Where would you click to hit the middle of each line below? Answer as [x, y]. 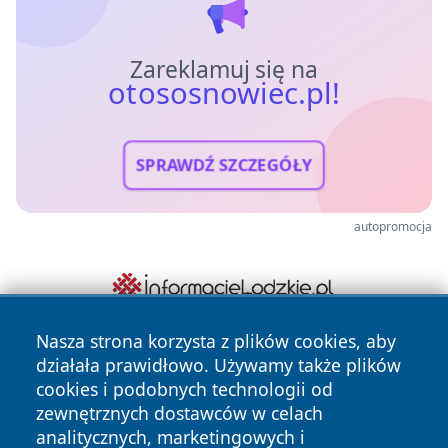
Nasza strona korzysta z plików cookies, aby [216, 341]
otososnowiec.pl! [224, 92]
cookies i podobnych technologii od [184, 389]
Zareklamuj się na [224, 69]
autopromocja [393, 226]
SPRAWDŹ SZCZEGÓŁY [224, 165]
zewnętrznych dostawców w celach [179, 413]
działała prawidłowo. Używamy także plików [218, 365]
